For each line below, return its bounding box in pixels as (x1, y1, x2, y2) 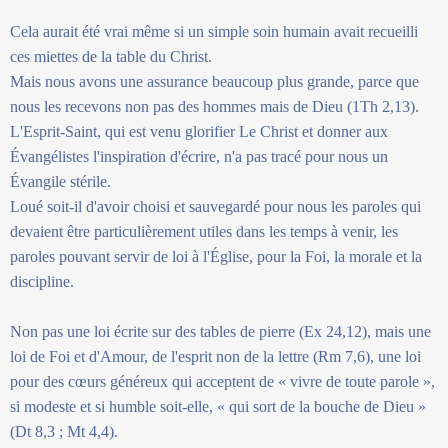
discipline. (10, 272, 74, 290)
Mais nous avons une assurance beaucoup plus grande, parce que (10, 72, 419, 90)
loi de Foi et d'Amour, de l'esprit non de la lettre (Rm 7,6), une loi (10, 347, 421, 365)
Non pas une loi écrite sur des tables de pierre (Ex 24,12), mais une (10, 322, 431, 340)
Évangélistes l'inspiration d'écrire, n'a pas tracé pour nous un (10, 147, 388, 165)
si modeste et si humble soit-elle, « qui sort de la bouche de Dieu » (10, 397, 426, 415)
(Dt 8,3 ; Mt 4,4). (10, 422, 118, 440)
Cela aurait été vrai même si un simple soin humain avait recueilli (10, 22, 418, 40)
